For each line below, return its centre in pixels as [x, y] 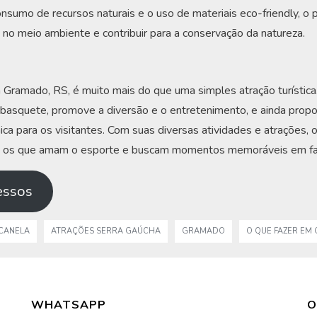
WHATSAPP [69, 305]
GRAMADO [203, 231]
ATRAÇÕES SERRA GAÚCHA [106, 231]
